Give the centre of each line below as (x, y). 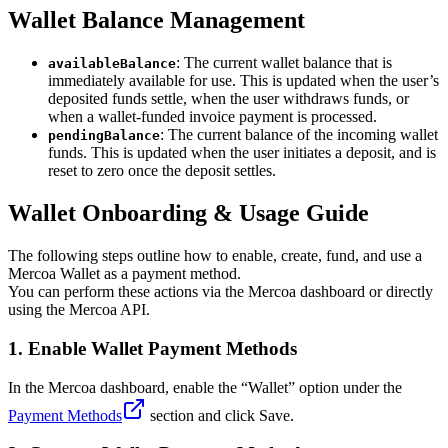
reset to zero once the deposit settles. (162, 171)
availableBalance (112, 64)
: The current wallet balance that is (284, 63)
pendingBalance (104, 136)
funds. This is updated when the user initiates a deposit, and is (242, 153)
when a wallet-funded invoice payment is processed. (212, 117)
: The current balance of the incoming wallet (299, 135)
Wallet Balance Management (156, 20)
